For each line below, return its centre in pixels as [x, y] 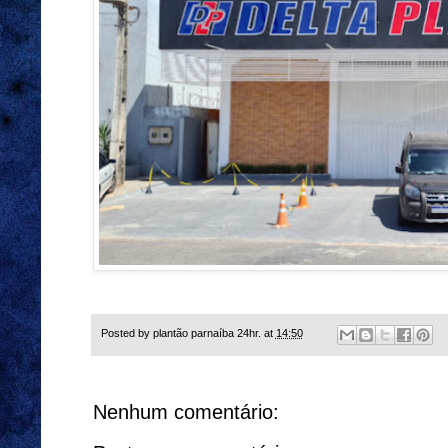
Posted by [126, 333]
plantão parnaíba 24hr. [206, 333]
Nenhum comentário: [185, 411]
